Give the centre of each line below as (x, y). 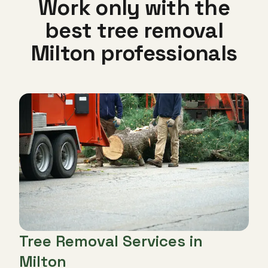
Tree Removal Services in (111, 241)
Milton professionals (134, 53)
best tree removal (134, 31)
